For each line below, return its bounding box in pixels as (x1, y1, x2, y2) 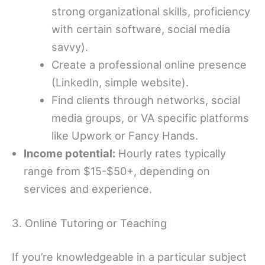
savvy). (51, 40, 89, 54)
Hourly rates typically (115, 147, 226, 160)
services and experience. (24, 182, 152, 196)
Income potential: (24, 147, 115, 160)
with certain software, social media (51, 22, 231, 36)
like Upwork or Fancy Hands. (51, 129, 199, 143)
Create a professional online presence (51, 58, 247, 72)
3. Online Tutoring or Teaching (12, 216, 167, 230)
